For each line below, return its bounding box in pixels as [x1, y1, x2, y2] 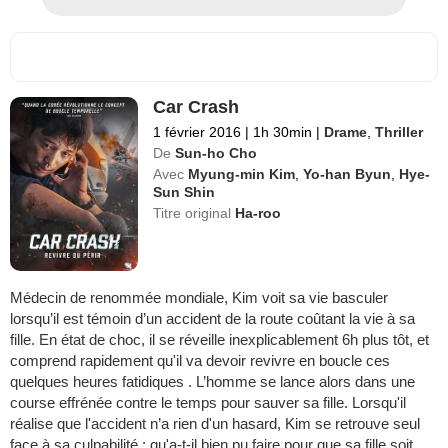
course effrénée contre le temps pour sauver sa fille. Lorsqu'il [10, 393, 406, 411]
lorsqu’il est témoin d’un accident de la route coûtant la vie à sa [10, 309, 415, 327]
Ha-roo [235, 204, 282, 221]
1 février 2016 [153, 123, 242, 140]
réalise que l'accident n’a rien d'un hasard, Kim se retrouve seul [10, 414, 420, 432]
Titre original [153, 204, 236, 221]
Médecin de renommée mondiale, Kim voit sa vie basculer [10, 288, 388, 306]
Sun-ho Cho [175, 144, 258, 161]
